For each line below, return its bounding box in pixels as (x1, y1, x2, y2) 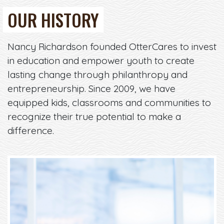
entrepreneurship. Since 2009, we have (7, 82, 175, 94)
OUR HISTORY (7, 7, 99, 32)
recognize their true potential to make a (7, 110, 181, 122)
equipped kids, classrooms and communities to (7, 96, 211, 108)
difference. (7, 124, 54, 136)
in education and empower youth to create (7, 54, 194, 66)
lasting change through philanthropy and (7, 68, 187, 80)
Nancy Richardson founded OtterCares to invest (7, 40, 216, 52)
